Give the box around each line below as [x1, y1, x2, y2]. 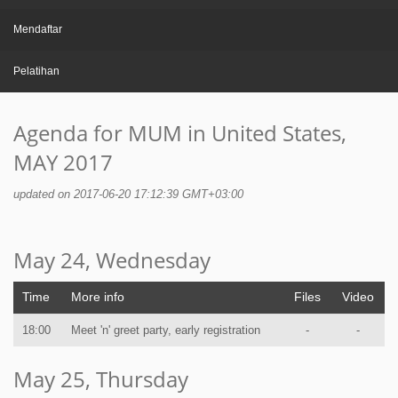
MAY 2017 [13, 147, 113, 178]
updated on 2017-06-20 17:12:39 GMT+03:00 [13, 188, 243, 202]
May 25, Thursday [13, 364, 188, 394]
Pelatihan [13, 65, 60, 77]
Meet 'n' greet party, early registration [71, 323, 260, 338]
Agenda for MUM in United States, [13, 118, 346, 148]
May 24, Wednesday [13, 245, 211, 275]
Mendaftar [13, 23, 62, 36]
